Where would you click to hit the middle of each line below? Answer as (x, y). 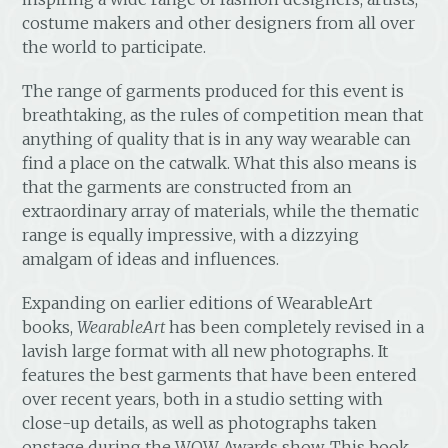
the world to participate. (114, 46)
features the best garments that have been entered (220, 374)
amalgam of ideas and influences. (151, 258)
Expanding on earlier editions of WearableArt (197, 302)
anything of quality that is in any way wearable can (217, 138)
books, (50, 326)
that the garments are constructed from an (187, 186)
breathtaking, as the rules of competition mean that (223, 114)
